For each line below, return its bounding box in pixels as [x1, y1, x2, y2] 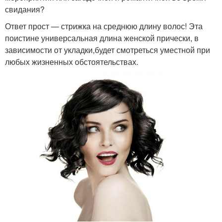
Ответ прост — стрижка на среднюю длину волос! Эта [5, 20, 203, 32]
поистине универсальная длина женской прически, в [5, 32, 199, 44]
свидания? [5, 3, 45, 15]
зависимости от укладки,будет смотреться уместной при [5, 44, 210, 55]
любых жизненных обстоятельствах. [5, 55, 138, 67]
